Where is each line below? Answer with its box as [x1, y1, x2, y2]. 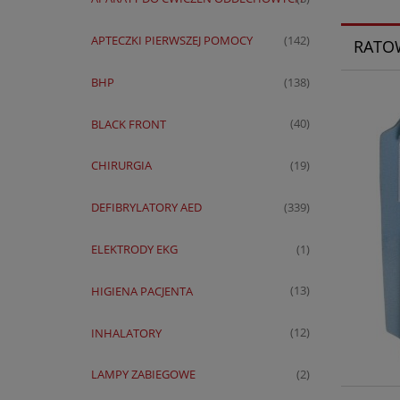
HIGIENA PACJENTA [90, 282, 193, 299]
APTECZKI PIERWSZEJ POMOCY [90, 32, 253, 49]
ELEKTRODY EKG [90, 241, 178, 258]
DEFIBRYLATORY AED [90, 199, 202, 216]
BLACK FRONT [90, 115, 166, 132]
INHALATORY [90, 324, 162, 341]
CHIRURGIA [90, 157, 152, 174]
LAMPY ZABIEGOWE [90, 366, 196, 383]
